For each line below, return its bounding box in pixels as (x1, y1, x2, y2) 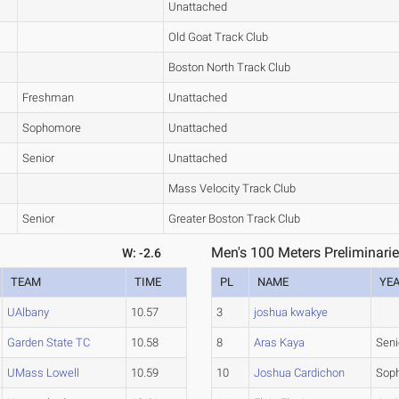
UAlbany (7, 305, 50, 320)
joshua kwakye (254, 305, 329, 320)
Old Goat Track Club (168, 30, 269, 45)
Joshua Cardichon (254, 366, 346, 380)
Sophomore (22, 121, 82, 135)
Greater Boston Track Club (168, 212, 301, 226)
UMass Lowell (7, 366, 80, 380)
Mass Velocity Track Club (168, 182, 297, 196)
